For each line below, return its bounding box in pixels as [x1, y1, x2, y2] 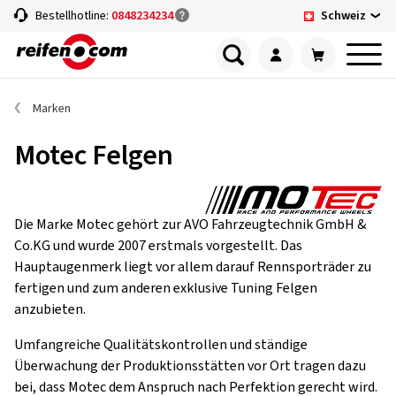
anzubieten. [14, 300, 86, 319]
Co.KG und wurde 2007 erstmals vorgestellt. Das [14, 236, 302, 255]
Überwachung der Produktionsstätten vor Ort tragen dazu [14, 356, 366, 376]
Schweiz [321, 6, 366, 25]
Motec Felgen [14, 135, 173, 176]
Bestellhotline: [35, 7, 111, 25]
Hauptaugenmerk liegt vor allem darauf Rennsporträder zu [14, 257, 371, 277]
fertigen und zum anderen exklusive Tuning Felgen [14, 278, 317, 298]
